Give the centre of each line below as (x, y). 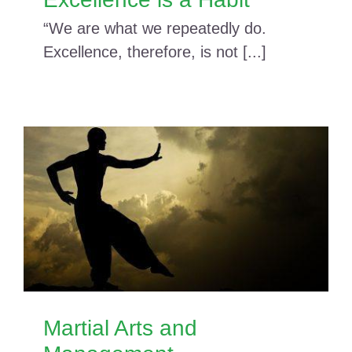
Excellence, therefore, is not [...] (155, 52)
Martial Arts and (120, 328)
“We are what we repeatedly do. (155, 29)
